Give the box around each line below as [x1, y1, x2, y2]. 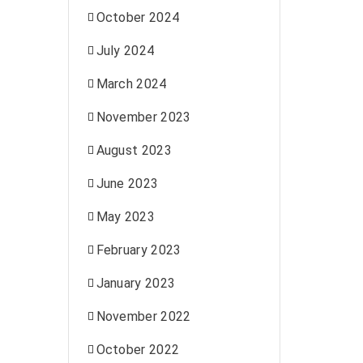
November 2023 [96, 109, 191, 125]
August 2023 [96, 143, 172, 158]
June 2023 [96, 176, 159, 191]
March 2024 [96, 76, 167, 92]
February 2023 [96, 242, 181, 258]
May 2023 [96, 209, 155, 224]
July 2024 [96, 43, 155, 58]
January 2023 [96, 275, 176, 291]
